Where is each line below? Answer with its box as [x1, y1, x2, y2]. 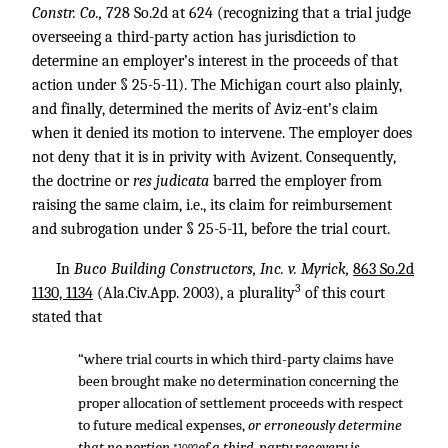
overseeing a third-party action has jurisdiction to [32, 28, 356, 46]
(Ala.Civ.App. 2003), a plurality [93, 284, 295, 302]
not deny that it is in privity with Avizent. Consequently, [32, 148, 396, 166]
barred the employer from [213, 172, 382, 190]
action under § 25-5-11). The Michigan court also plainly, [32, 76, 402, 94]
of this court [301, 284, 385, 302]
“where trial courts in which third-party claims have [77, 350, 394, 368]
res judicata [133, 172, 213, 190]
